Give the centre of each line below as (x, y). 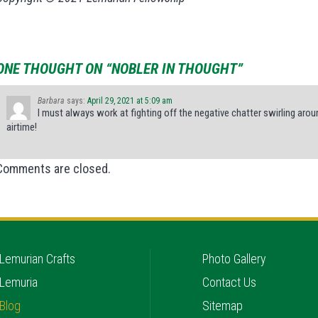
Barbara (51, 100)
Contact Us (230, 282)
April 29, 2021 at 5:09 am (130, 100)
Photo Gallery (235, 259)
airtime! (22, 127)
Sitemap (223, 306)
